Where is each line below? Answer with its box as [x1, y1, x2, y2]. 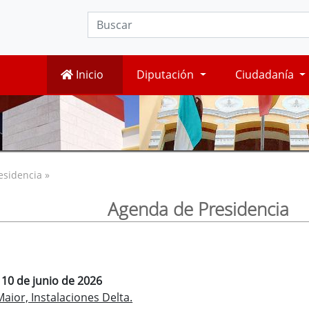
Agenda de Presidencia [107, 197, 289, 221]
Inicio [73, 67, 104, 83]
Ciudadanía [235, 67, 297, 83]
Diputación [137, 67, 197, 83]
